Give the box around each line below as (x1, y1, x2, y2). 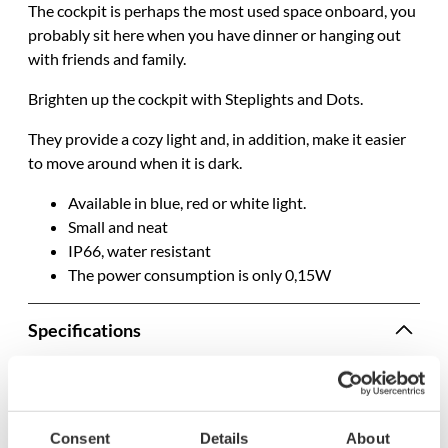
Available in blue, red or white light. (68, 192, 306, 212)
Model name (36, 404, 124, 424)
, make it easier (306, 128, 406, 148)
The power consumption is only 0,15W (68, 264, 331, 284)
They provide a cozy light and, (28, 128, 232, 148)
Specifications (28, 318, 141, 341)
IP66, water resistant (68, 240, 211, 260)
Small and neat (68, 216, 168, 236)
